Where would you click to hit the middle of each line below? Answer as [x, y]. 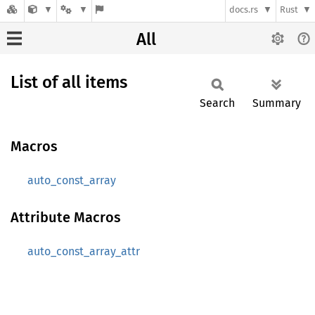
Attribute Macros [66, 217]
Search [217, 103]
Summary [277, 103]
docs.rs [244, 10]
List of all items [69, 82]
